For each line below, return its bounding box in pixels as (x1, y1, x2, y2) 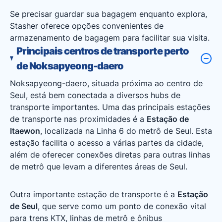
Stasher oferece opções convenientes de (10, 21, 164, 31)
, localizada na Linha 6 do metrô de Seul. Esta (40, 126, 212, 136)
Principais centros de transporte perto (16, 45, 189, 57)
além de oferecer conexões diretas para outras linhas (10, 150, 210, 160)
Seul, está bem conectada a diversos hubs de (10, 90, 180, 100)
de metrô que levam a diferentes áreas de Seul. (10, 162, 187, 171)
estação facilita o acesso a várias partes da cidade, (10, 138, 204, 148)
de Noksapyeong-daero (16, 60, 124, 72)
